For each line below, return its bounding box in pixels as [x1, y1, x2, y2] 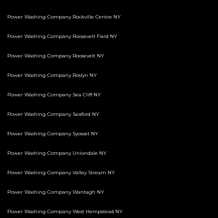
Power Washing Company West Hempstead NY [7, 208, 123, 215]
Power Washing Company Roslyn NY [7, 72, 97, 79]
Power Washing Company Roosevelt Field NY [7, 33, 117, 40]
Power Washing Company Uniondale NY [7, 150, 107, 157]
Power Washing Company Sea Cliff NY [7, 91, 101, 98]
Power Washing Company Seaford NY [7, 111, 99, 118]
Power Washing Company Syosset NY [7, 130, 98, 137]
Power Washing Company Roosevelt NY [7, 53, 104, 59]
